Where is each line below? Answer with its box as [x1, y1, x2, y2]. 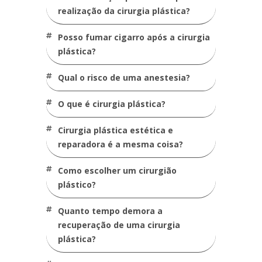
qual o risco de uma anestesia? [64, 72, 190, 83]
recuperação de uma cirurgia [58, 219, 180, 230]
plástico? [58, 179, 96, 190]
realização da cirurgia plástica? [58, 5, 190, 16]
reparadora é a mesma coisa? [58, 139, 183, 150]
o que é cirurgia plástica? [64, 98, 166, 109]
